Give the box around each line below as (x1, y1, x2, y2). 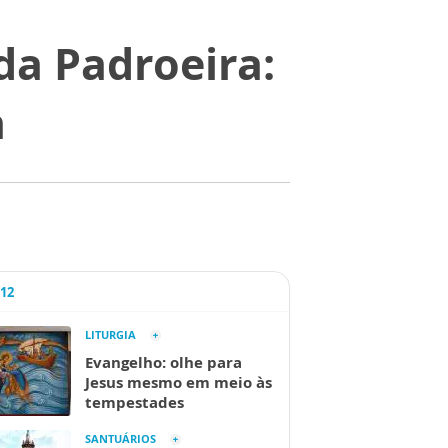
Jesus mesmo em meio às (85, 372, 272, 392)
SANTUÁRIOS (85, 431, 156, 446)
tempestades (85, 392, 184, 412)
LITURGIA (85, 327, 136, 342)
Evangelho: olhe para (85, 352, 242, 372)
